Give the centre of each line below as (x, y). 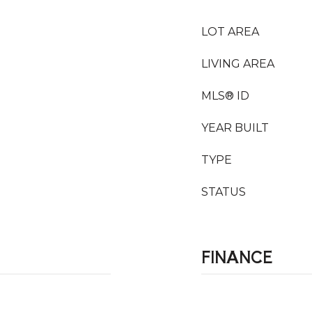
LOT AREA (230, 32)
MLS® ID (225, 96)
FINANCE (237, 256)
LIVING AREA (238, 64)
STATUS (224, 192)
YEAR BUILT (235, 128)
